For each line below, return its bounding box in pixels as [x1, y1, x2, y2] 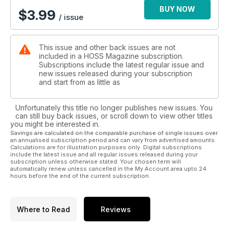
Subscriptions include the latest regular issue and [39, 60, 204, 70]
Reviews [101, 204, 131, 214]
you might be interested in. [10, 120, 100, 129]
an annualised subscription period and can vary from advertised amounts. [10, 136, 216, 144]
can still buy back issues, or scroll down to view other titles [15, 111, 213, 121]
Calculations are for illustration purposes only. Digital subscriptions [10, 144, 202, 151]
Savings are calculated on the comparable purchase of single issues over [10, 129, 218, 137]
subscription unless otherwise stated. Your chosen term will [10, 158, 181, 166]
